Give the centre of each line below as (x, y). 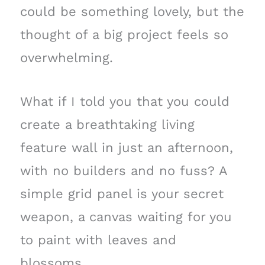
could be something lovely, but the (132, 12)
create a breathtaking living (107, 125)
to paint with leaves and (98, 240)
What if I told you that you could (125, 102)
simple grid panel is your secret (122, 194)
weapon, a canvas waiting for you (126, 217)
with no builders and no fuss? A (123, 171)
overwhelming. (66, 58)
